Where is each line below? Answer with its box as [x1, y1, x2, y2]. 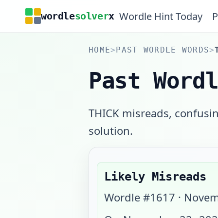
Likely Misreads [104, 170, 206, 183]
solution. [89, 123, 133, 138]
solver [74, 10, 109, 22]
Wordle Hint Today [119, 9, 202, 23]
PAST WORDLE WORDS [116, 45, 210, 54]
